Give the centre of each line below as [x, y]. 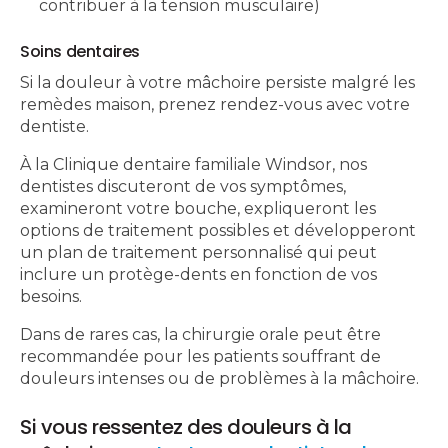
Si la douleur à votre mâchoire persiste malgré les [217, 83]
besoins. [51, 297]
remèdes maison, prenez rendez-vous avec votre [215, 105]
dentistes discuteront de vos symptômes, [183, 187]
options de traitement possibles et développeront [218, 231]
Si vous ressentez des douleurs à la [186, 427]
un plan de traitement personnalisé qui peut [198, 253]
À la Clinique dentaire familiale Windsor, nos [193, 165]
